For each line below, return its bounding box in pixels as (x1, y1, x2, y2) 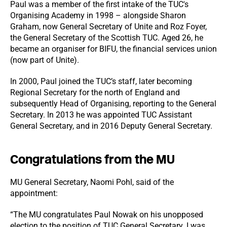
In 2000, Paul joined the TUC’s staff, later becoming (10, 77, 192, 86)
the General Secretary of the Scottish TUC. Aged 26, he (10, 33, 203, 43)
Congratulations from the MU (10, 152, 175, 167)
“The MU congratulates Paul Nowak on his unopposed (10, 210, 203, 219)
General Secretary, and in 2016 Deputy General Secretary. (10, 121, 212, 131)
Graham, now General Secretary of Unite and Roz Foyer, (10, 22, 207, 31)
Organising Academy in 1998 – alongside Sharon (10, 11, 186, 20)
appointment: (10, 188, 58, 198)
